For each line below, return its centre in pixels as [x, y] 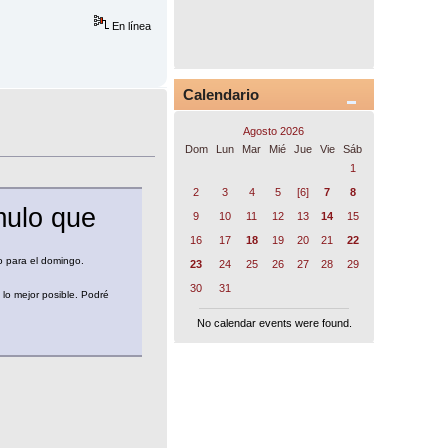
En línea [130, 26]
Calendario [221, 94]
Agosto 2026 [274, 130]
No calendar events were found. [274, 323]
